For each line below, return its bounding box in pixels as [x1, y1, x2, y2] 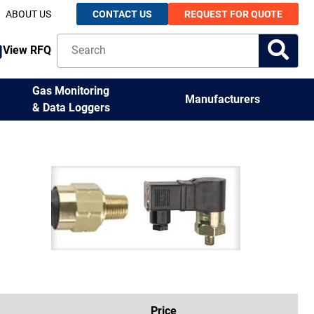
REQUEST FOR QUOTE [184, 8, 282, 20]
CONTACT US [92, 8, 152, 20]
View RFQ [3, 43, 52, 57]
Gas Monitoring [32, 83, 110, 97]
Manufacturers [185, 93, 261, 106]
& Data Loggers [32, 100, 110, 114]
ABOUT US [5, 8, 51, 20]
